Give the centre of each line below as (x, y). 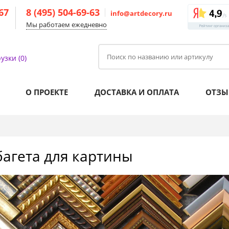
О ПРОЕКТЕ (47, 92)
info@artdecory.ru (141, 13)
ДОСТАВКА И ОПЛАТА (137, 92)
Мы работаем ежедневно (66, 25)
